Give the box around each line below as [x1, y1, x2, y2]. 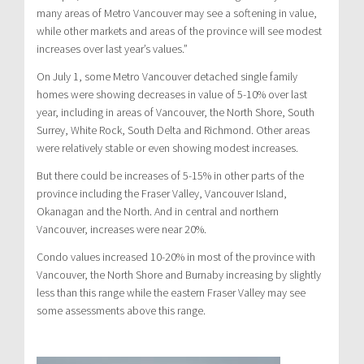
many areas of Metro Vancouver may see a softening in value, [37, 5, 317, 20]
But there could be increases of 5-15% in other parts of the [37, 167, 304, 183]
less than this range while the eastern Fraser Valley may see [37, 284, 305, 300]
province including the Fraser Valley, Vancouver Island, [37, 185, 287, 201]
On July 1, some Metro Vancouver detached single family [37, 68, 297, 84]
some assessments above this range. [37, 302, 206, 318]
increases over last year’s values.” [37, 41, 188, 56]
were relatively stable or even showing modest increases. [37, 140, 298, 155]
